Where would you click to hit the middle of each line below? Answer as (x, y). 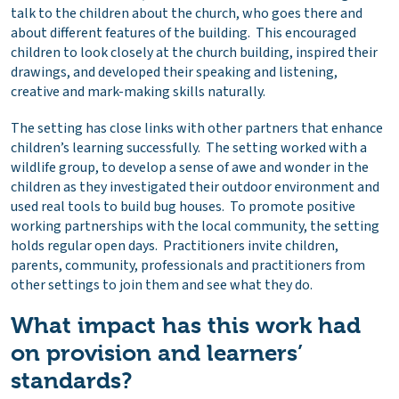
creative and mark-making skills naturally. (138, 91)
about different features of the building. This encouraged (183, 33)
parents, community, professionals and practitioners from (188, 265)
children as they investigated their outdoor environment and (195, 187)
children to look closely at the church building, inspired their (194, 52)
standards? (71, 381)
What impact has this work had (186, 326)
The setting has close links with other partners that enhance (197, 128)
